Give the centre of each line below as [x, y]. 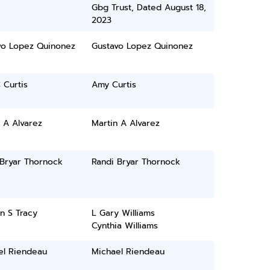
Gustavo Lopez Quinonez [143, 46]
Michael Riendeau [128, 252]
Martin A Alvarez [126, 123]
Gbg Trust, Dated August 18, [149, 8]
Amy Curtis [114, 85]
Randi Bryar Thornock [136, 162]
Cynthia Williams [125, 226]
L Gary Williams [124, 213]
